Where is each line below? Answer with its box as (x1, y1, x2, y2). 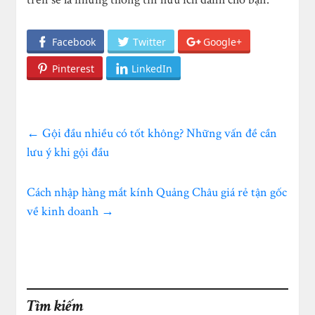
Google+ (203, 35, 243, 49)
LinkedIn (131, 61, 173, 75)
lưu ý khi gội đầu (27, 143, 110, 160)
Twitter (133, 35, 167, 49)
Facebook (52, 35, 96, 49)
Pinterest (52, 61, 95, 75)
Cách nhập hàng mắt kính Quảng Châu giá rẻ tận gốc (27, 184, 288, 200)
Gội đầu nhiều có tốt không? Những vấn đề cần (39, 124, 278, 141)
